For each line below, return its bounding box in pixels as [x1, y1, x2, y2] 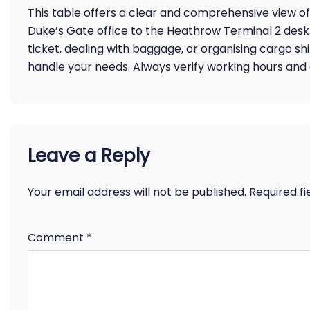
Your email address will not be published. [28, 184, 246, 200]
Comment [28, 230, 86, 246]
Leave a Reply [28, 143, 150, 168]
